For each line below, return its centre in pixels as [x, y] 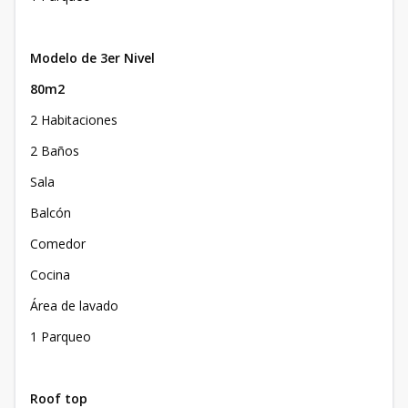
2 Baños [55, 151]
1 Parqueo [61, 337]
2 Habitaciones [74, 120]
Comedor [58, 244]
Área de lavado [74, 306]
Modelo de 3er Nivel [92, 58]
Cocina [50, 275]
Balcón [51, 213]
